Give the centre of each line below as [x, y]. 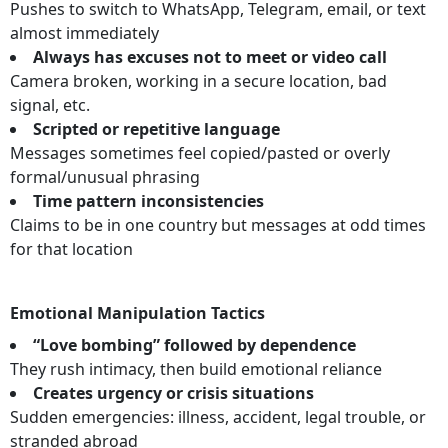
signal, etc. [50, 105]
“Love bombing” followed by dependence [194, 345]
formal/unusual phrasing [105, 177]
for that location [71, 249]
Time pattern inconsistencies [148, 201]
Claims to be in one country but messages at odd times [218, 225]
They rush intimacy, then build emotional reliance [196, 369]
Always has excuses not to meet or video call [210, 57]
